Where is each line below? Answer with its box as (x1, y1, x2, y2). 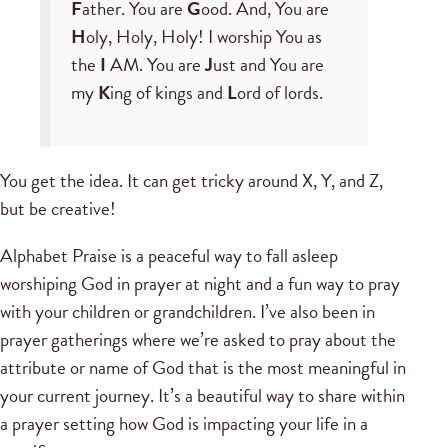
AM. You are (105, 50, 205, 80)
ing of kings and (109, 78, 227, 108)
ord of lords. (236, 78, 323, 108)
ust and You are (212, 50, 324, 80)
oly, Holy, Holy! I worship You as (85, 22, 322, 52)
